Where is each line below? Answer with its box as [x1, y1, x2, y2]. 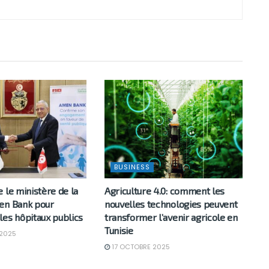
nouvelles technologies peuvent [104, 198, 238, 210]
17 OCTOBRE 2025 [109, 242, 170, 252]
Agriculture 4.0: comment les [104, 185, 225, 197]
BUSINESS [113, 162, 150, 172]
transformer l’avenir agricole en [104, 211, 238, 223]
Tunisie [104, 225, 133, 237]
